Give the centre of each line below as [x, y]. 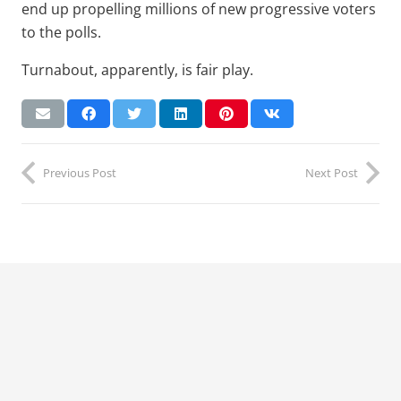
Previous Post [80, 172]
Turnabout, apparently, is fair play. [137, 69]
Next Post [332, 172]
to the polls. [61, 32]
